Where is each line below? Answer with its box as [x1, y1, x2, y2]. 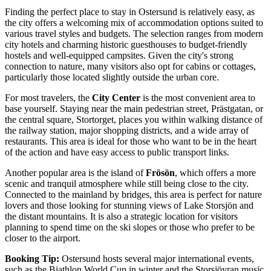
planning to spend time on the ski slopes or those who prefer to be [5, 221, 255, 232]
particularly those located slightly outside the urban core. [5, 71, 219, 82]
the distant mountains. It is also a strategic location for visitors [5, 211, 238, 221]
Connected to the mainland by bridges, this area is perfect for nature [5, 189, 262, 200]
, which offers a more [175, 167, 256, 178]
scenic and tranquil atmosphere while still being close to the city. [5, 178, 249, 189]
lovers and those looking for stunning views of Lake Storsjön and [5, 200, 253, 211]
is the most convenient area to [140, 92, 255, 103]
